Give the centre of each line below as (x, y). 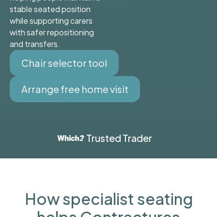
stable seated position (50, 9)
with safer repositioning (52, 32)
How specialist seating (108, 199)
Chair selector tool (64, 63)
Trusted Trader (119, 138)
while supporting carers (51, 21)
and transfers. (35, 44)
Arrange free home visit (75, 89)
